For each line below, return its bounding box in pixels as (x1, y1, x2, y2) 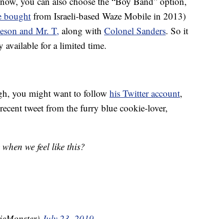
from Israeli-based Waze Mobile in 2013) (31, 10, 186, 22)
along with (59, 24, 104, 37)
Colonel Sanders (104, 24, 166, 37)
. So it (166, 24, 188, 37)
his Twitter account (109, 87, 180, 100)
